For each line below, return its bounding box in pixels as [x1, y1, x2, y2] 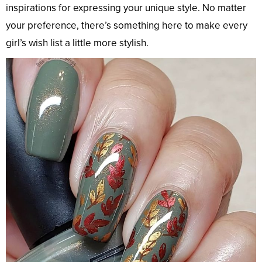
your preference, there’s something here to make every [6, 19, 247, 32]
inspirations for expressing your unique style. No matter [6, 2, 246, 15]
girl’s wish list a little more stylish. [6, 37, 149, 50]
